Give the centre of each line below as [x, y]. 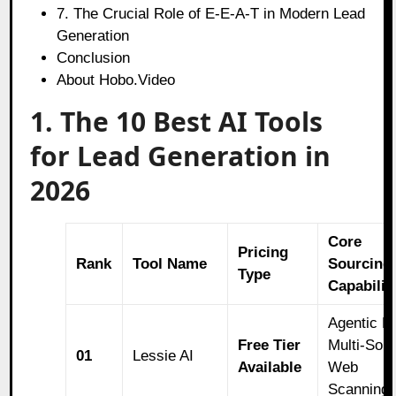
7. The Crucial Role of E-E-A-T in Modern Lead [211, 13]
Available [270, 367]
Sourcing [360, 263]
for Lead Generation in [181, 156]
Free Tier [270, 345]
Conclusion [94, 57]
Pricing [263, 252]
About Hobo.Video [116, 80]
